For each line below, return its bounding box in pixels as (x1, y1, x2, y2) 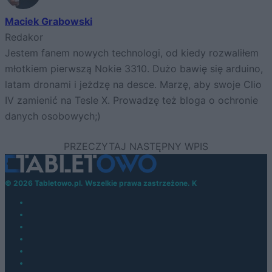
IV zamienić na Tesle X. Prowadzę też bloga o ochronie (5, 94, 258, 107)
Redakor (5, 31, 43, 44)
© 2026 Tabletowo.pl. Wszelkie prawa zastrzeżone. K (5, 178, 197, 188)
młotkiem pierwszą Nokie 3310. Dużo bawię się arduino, (5, 63, 263, 75)
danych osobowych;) (5, 110, 101, 123)
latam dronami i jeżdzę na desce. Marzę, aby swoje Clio (5, 78, 262, 91)
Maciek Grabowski (5, 15, 92, 28)
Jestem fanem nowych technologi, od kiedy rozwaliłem (5, 47, 259, 59)
